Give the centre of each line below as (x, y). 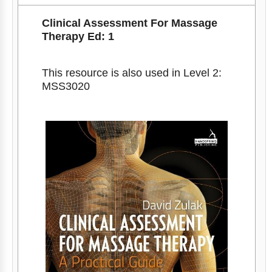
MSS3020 (66, 86)
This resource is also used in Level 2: (131, 73)
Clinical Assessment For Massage (129, 23)
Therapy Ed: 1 (78, 36)
